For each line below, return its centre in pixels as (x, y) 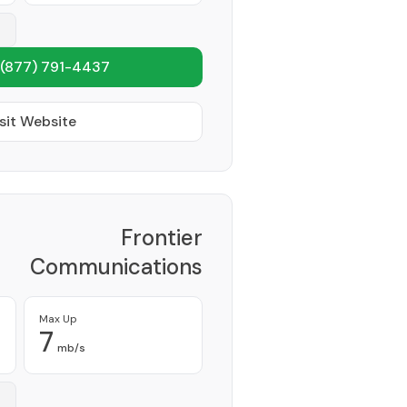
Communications (116, 267)
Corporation (140, 296)
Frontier (162, 238)
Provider (181, 318)
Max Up (58, 319)
